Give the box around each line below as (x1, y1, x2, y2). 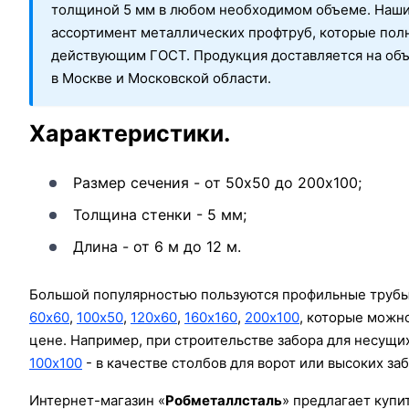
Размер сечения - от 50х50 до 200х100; (73, 173, 362, 193)
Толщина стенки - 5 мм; (73, 205, 246, 225)
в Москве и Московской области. (51, 69, 271, 88)
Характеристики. (29, 120, 230, 148)
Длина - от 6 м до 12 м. (73, 237, 241, 257)
